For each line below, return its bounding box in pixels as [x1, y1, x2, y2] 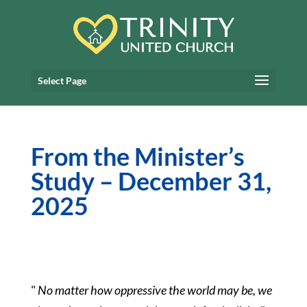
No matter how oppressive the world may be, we [35, 282, 272, 297]
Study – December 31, [30, 166, 271, 196]
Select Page [37, 75, 86, 86]
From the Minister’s [30, 141, 245, 171]
